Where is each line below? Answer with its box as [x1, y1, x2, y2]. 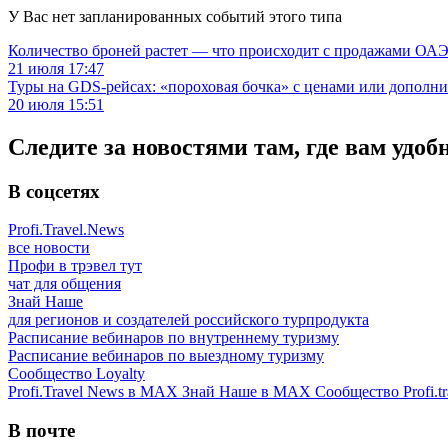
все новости [8, 239, 90, 257]
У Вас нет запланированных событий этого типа [8, 7, 342, 25]
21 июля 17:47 [8, 59, 104, 77]
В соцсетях [8, 180, 100, 202]
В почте [8, 420, 75, 442]
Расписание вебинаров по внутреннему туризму [8, 329, 339, 347]
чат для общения [8, 275, 121, 293]
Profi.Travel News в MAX [8, 383, 182, 401]
